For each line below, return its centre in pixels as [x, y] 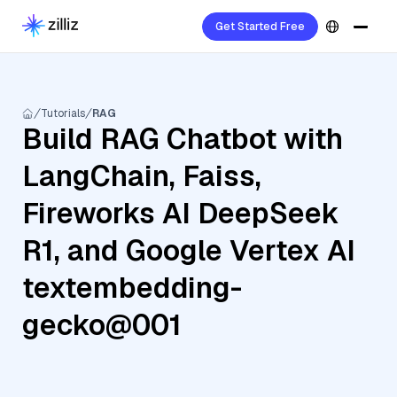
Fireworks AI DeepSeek [181, 213]
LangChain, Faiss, [142, 176]
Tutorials [63, 113]
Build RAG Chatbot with [183, 139]
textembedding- [132, 288]
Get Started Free [260, 27]
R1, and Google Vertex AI [189, 250]
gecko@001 [102, 325]
